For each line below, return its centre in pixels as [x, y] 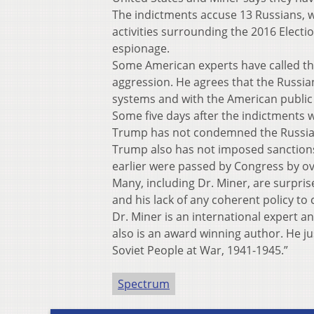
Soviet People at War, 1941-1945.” [200, 251]
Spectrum [144, 284]
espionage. [141, 49]
